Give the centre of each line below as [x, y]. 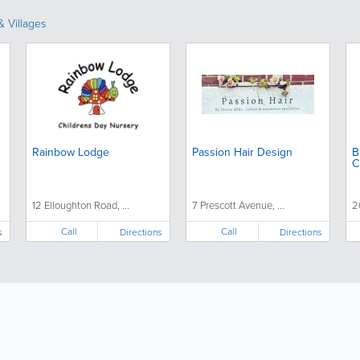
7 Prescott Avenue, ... [239, 206]
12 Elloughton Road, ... [80, 206]
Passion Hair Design [243, 153]
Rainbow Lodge [70, 153]
